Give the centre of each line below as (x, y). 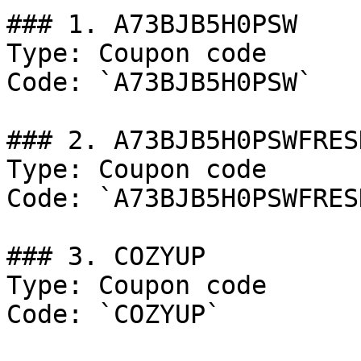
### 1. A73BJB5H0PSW (152, 24)
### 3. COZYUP (106, 256)
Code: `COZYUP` (114, 314)
